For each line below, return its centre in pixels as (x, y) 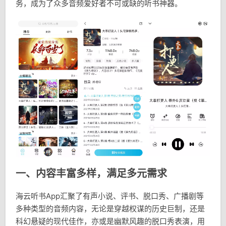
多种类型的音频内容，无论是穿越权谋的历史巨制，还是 (110, 209)
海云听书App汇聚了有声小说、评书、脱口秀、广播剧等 (110, 196)
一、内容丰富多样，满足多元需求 (91, 174)
